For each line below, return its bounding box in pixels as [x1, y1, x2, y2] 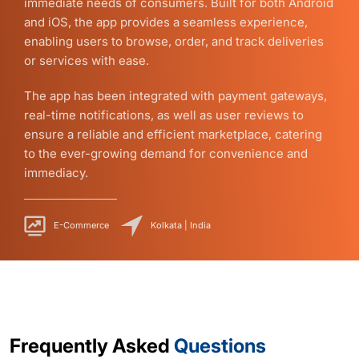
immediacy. [24, 164, 88, 180]
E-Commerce [54, 220, 110, 232]
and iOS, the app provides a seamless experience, [24, 14, 308, 30]
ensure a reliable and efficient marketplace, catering [24, 126, 322, 142]
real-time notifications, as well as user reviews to [24, 107, 304, 123]
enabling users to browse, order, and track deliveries [24, 33, 324, 49]
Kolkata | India [151, 220, 212, 232]
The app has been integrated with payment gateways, [24, 87, 327, 103]
